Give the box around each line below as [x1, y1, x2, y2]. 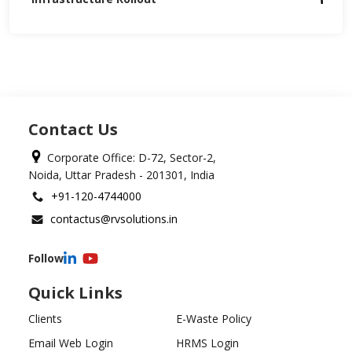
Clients [28, 311, 62, 327]
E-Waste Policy [176, 311, 251, 327]
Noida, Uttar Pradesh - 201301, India [28, 167, 214, 182]
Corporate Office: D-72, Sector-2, [44, 149, 219, 165]
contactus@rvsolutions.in [50, 211, 178, 227]
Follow [28, 251, 64, 266]
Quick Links [28, 282, 123, 304]
